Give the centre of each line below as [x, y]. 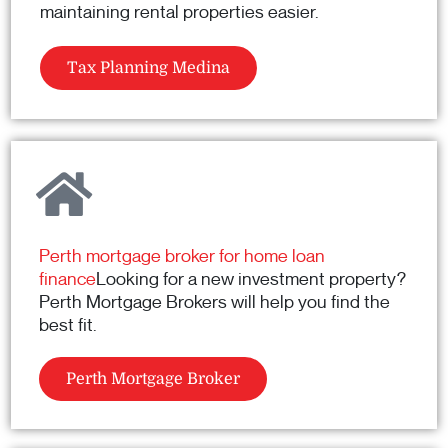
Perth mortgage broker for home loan [182, 256]
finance [67, 279]
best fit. [68, 325]
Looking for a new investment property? [251, 279]
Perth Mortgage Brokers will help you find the [214, 302]
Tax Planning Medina [148, 68]
